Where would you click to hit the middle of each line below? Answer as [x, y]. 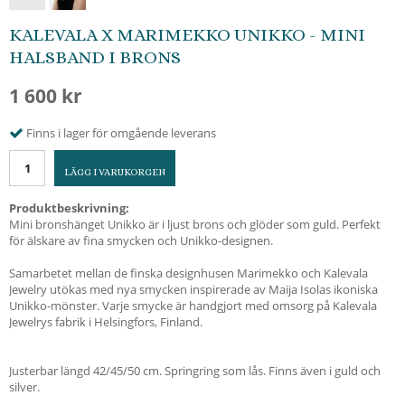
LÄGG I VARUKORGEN [115, 172]
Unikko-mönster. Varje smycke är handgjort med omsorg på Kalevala [193, 305]
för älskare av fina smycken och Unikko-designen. [141, 240]
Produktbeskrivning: [69, 207]
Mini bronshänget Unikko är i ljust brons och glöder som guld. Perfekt [195, 224]
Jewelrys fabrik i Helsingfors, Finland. [106, 321]
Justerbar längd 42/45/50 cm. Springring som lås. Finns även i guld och [195, 370]
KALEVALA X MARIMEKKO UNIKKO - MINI [187, 35]
